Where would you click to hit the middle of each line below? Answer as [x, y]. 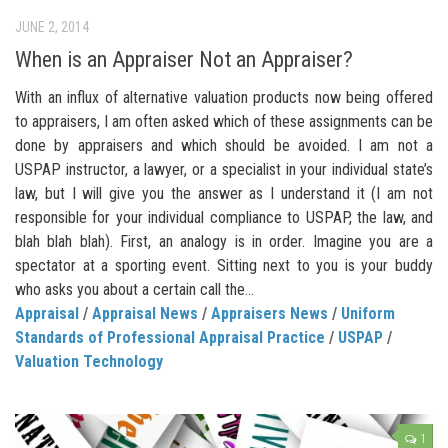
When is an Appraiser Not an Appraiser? [184, 59]
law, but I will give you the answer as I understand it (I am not [224, 193]
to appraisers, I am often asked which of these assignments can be [224, 121]
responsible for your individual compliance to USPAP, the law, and [224, 217]
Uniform [368, 313]
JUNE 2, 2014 [52, 26]
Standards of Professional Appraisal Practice [170, 337]
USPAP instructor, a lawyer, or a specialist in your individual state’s [224, 169]
